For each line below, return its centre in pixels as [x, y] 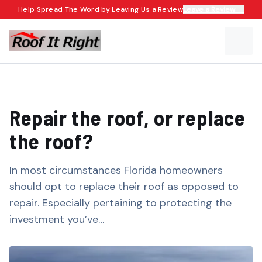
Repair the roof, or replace [127, 117]
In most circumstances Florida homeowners [116, 170]
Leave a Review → [213, 9]
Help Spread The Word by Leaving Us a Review [101, 9]
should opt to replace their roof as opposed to [124, 187]
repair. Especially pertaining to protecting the [120, 203]
